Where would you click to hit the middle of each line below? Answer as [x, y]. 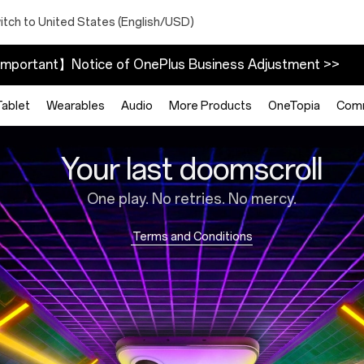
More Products [210, 106]
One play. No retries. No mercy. [192, 199]
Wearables [76, 106]
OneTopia [294, 106]
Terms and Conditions [192, 237]
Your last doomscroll [192, 169]
